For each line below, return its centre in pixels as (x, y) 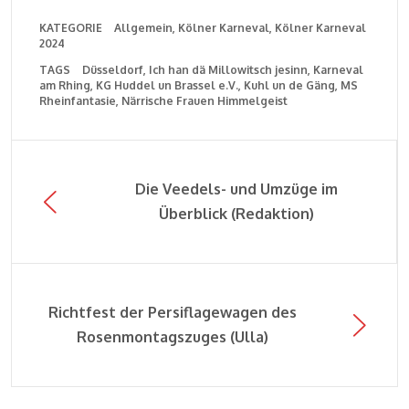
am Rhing (65, 85)
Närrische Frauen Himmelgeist (204, 100)
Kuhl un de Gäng (289, 85)
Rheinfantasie (78, 100)
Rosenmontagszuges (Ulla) (172, 336)
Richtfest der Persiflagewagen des (172, 312)
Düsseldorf (113, 69)
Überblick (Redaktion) (236, 213)
